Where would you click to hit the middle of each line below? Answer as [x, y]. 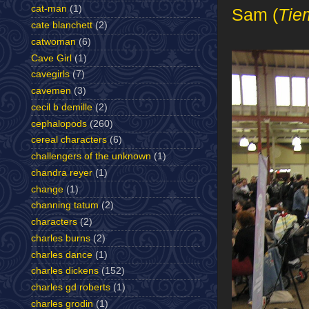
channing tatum [65, 206]
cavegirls [50, 74]
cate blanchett [62, 26]
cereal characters [69, 140]
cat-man [49, 9]
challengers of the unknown [91, 157]
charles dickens [65, 271]
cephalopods [59, 123]
